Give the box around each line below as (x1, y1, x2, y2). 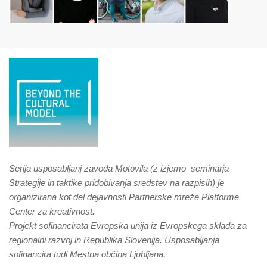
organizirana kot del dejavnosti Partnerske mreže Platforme (9, 193, 239, 203)
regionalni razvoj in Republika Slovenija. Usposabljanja (9, 235, 219, 246)
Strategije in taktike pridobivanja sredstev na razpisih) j (9, 178, 219, 188)
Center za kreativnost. (9, 207, 95, 217)
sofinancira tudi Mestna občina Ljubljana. (9, 250, 166, 260)
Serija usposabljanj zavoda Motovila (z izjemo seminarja (9, 164, 229, 174)
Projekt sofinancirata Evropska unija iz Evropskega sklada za (9, 221, 247, 231)
